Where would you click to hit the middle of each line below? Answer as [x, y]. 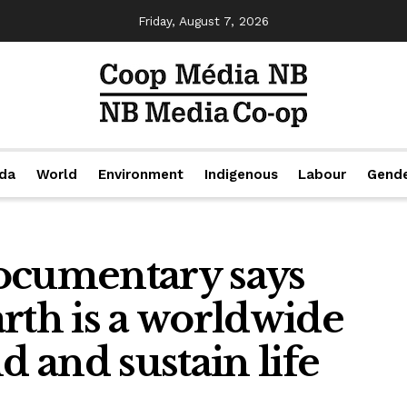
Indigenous [241, 174]
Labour [323, 174]
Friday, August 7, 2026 [203, 21]
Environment [140, 174]
